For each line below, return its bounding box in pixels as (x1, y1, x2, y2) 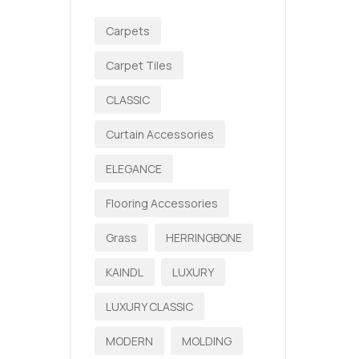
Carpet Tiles (106, 58, 172, 73)
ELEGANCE (106, 161, 162, 176)
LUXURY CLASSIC (106, 299, 193, 314)
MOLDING (182, 333, 232, 349)
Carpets (106, 23, 150, 38)
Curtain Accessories (106, 127, 214, 142)
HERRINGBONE (166, 230, 242, 245)
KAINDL (106, 264, 143, 280)
